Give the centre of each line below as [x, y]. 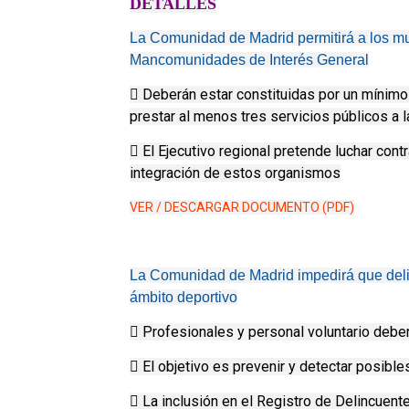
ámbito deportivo [184, 297]
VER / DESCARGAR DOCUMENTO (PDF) [242, 207]
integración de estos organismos [235, 173]
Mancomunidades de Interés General [249, 60]
